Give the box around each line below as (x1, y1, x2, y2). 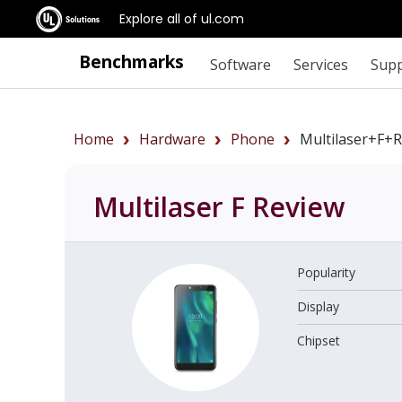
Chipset (297, 331, 341, 349)
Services (293, 54, 348, 74)
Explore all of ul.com (119, 9, 244, 28)
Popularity (297, 263, 356, 281)
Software (209, 54, 271, 74)
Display (297, 297, 340, 315)
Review (245, 188, 345, 226)
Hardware (139, 129, 205, 149)
